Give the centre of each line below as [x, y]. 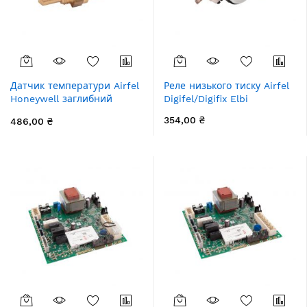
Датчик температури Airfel [75, 86]
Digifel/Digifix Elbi [206, 99]
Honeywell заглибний [61, 99]
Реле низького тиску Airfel [226, 86]
